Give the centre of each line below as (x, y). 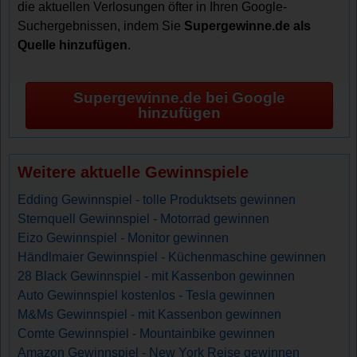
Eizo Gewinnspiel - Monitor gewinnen (124, 237)
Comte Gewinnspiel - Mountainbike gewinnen (147, 333)
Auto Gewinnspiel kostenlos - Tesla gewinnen (147, 295)
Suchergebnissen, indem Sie (101, 25)
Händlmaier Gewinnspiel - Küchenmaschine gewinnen (172, 257)
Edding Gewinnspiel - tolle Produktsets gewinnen (157, 199)
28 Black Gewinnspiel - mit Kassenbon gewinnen (157, 276)
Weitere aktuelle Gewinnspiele (133, 172)
